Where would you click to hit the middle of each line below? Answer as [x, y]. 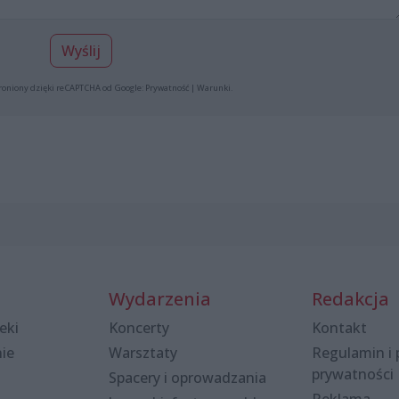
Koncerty [139, 327]
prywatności [353, 374]
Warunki [213, 87]
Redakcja [350, 298]
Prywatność [167, 87]
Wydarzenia [160, 298]
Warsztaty [143, 352]
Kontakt [339, 327]
